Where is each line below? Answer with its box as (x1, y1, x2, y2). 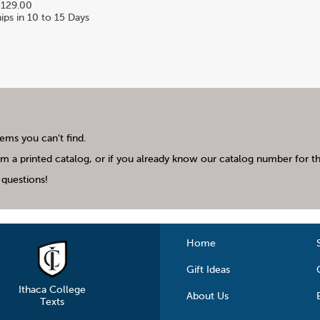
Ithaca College (18, 284, 86, 295)
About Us (186, 291, 229, 301)
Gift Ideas (186, 264, 231, 275)
